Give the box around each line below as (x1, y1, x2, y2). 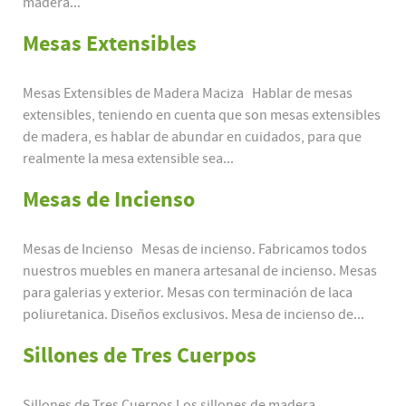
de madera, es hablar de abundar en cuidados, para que (23, 129, 362, 146)
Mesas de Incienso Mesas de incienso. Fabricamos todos (23, 241, 367, 258)
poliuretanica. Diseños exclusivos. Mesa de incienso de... (23, 306, 364, 324)
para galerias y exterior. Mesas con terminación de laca (23, 285, 353, 302)
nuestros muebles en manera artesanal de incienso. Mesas (23, 263, 377, 280)
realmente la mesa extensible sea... (23, 150, 234, 168)
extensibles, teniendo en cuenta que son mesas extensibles (23, 107, 381, 124)
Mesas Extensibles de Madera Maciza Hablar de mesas (23, 85, 353, 102)
